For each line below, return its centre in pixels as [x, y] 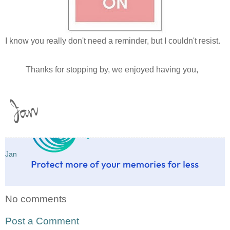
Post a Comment [42, 221]
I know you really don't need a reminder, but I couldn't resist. [113, 41]
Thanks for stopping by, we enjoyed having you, [112, 69]
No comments [36, 199]
